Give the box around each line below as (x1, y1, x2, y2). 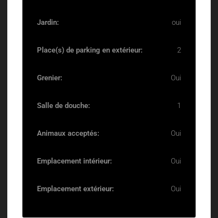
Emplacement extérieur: (37, 184, 114, 193)
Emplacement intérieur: (37, 157, 112, 165)
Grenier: (37, 73, 62, 82)
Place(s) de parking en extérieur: (37, 46, 143, 54)
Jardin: (37, 18, 59, 27)
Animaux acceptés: (37, 129, 99, 138)
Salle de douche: (37, 101, 90, 110)
